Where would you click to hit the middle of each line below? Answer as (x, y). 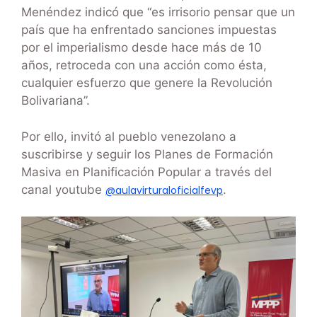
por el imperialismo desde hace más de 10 (142, 48)
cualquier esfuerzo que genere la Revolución (147, 83)
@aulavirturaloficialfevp (164, 190)
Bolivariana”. (56, 101)
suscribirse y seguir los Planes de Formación (147, 154)
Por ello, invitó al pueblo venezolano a (129, 136)
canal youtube (63, 189)
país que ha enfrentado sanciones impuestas (149, 30)
